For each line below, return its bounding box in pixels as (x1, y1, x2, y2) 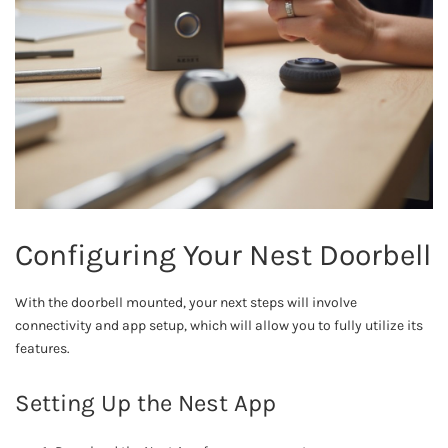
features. (15, 339, 70, 357)
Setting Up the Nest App (15, 388, 276, 417)
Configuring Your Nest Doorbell (15, 236, 431, 273)
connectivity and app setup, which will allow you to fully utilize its (15, 316, 423, 334)
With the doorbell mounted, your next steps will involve (15, 293, 357, 311)
